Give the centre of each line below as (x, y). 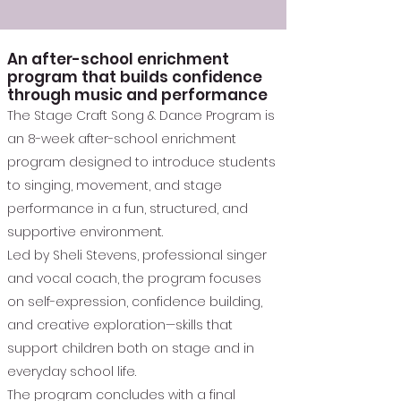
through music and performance (137, 95)
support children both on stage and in (131, 348)
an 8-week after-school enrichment (122, 139)
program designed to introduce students (141, 162)
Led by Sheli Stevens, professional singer (137, 255)
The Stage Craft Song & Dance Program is (141, 115)
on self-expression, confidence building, (135, 302)
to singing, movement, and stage (115, 185)
